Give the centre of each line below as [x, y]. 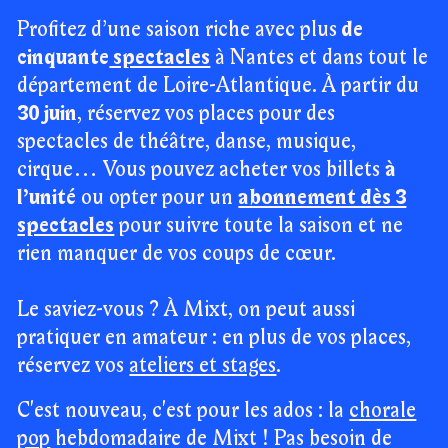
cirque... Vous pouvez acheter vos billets [201, 169]
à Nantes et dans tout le [319, 57]
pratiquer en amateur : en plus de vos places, [214, 337]
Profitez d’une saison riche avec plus [177, 29]
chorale [383, 411]
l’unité [47, 197]
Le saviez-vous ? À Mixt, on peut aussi [186, 309]
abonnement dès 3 [322, 197]
